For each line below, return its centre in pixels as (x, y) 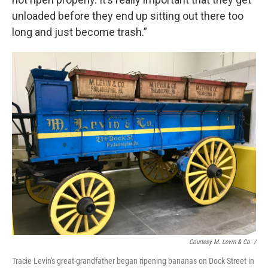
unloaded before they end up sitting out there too (128, 16)
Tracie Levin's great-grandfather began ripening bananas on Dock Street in (133, 261)
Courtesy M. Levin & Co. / (223, 242)
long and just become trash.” (80, 32)
